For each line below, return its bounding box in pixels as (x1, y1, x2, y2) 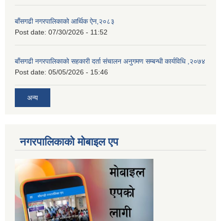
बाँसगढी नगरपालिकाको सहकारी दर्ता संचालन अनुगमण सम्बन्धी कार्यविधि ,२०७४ (15, 57, 205, 65)
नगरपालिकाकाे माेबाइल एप (20, 135, 118, 148)
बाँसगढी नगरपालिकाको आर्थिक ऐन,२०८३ (15, 17, 114, 25)
